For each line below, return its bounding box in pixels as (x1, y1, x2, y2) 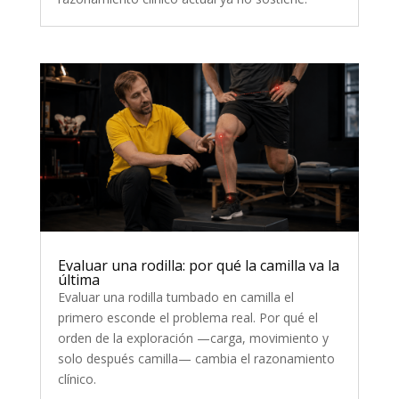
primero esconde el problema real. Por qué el (57, 308, 318, 326)
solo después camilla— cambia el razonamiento (57, 349, 335, 367)
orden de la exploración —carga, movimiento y (57, 329, 329, 346)
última (57, 269, 100, 289)
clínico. (57, 370, 96, 387)
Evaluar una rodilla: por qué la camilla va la (57, 255, 339, 275)
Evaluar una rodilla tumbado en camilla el (57, 288, 294, 305)
